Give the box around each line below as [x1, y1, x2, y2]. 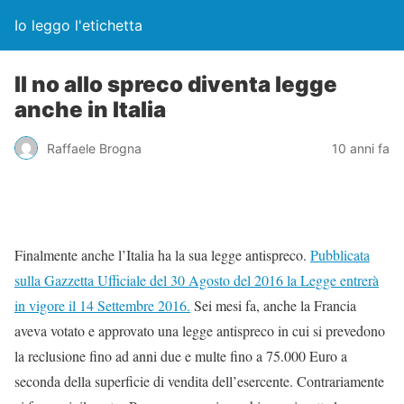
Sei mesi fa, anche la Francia [190, 296, 356, 315]
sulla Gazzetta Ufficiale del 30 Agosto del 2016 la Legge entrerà [14, 271, 379, 289]
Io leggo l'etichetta [14, 16, 142, 34]
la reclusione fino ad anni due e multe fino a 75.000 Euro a [14, 346, 347, 365]
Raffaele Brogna [47, 140, 142, 156]
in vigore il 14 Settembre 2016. [14, 296, 190, 315]
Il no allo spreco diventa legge [14, 71, 337, 97]
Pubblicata [310, 245, 370, 264]
